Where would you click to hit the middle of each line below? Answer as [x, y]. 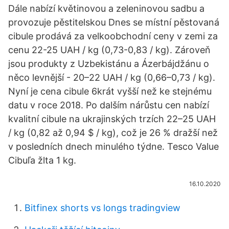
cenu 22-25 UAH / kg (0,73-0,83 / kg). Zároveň [109, 50]
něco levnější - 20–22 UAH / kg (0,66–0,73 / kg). [112, 77]
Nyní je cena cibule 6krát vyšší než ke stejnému [110, 91]
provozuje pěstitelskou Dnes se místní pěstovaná [114, 22]
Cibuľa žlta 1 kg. [42, 160]
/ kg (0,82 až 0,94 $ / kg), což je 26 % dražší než [113, 133]
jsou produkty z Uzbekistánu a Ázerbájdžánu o [109, 64]
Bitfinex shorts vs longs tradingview [102, 208]
